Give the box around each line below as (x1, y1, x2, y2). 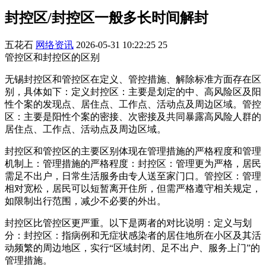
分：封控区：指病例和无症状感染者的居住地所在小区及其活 (5, 230, 261, 240)
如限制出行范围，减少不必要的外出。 (5, 195, 166, 206)
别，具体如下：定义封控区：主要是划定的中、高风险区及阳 (5, 86, 261, 97)
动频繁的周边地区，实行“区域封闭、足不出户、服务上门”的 (5, 242, 260, 253)
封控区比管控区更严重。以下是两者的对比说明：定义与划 (5, 217, 252, 228)
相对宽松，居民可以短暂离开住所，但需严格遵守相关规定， (5, 183, 261, 194)
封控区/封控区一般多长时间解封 (5, 9, 208, 26)
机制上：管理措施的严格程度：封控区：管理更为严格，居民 (5, 158, 261, 169)
